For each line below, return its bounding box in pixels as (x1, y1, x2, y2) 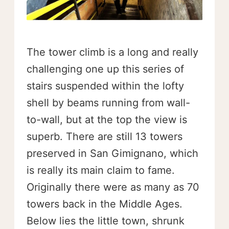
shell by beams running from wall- (27, 97, 190, 109)
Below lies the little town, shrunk (27, 215, 185, 227)
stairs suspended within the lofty (27, 80, 184, 93)
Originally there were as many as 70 (27, 181, 199, 194)
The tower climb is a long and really (27, 46, 198, 59)
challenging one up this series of (27, 63, 184, 76)
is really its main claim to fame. (27, 164, 175, 177)
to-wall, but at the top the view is (27, 113, 187, 126)
